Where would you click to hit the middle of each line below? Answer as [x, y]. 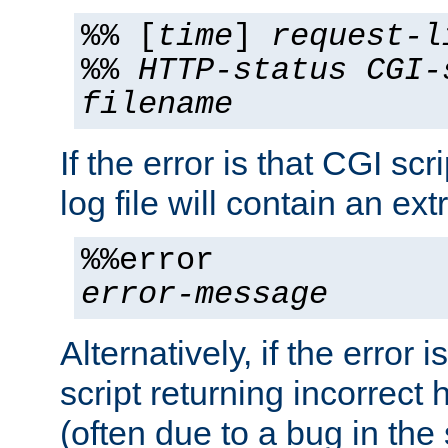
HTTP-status [242, 71]
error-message [204, 295]
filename [157, 105]
